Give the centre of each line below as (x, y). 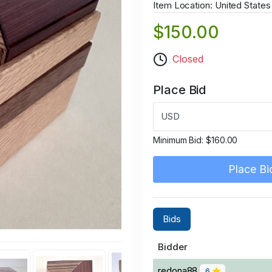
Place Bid (180, 90)
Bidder (173, 247)
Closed (188, 59)
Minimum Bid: (179, 140)
